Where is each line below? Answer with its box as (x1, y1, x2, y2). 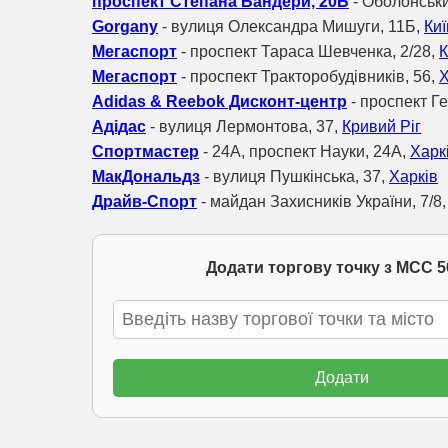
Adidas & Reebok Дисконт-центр (92, 92, 347, 110)
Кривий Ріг (342, 117, 421, 135)
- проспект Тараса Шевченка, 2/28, (177, 42, 439, 60)
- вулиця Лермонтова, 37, (146, 117, 342, 135)
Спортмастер (92, 142, 199, 160)
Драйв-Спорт (92, 192, 197, 210)
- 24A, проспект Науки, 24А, (199, 142, 410, 160)
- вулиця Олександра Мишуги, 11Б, (158, 17, 424, 35)
